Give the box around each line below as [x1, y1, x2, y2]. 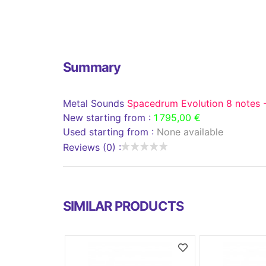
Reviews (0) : [63, 141, 121, 153]
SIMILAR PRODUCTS [63, 198, 184, 214]
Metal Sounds [63, 97, 127, 109]
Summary [63, 59, 121, 75]
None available [157, 125, 223, 138]
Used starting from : [63, 125, 157, 138]
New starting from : [63, 111, 154, 123]
